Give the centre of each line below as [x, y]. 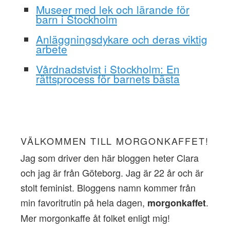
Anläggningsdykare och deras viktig [121, 39]
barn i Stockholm [76, 19]
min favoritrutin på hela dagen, [84, 202]
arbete [51, 49]
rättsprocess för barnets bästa [108, 79]
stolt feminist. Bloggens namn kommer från [108, 187]
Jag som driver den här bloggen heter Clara [109, 157]
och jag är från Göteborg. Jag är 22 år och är [112, 172]
